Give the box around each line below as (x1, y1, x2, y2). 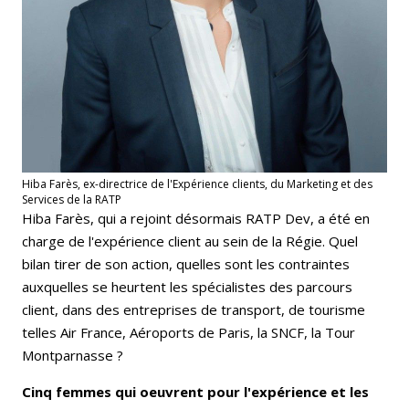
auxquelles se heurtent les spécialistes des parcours (22, 277, 352, 296)
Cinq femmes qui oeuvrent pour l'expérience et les (22, 382, 369, 401)
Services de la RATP (22, 191, 121, 207)
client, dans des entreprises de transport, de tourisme (22, 299, 365, 319)
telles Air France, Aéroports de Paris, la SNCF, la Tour (22, 322, 355, 341)
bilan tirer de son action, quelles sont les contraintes (22, 254, 350, 273)
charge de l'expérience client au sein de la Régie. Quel (22, 231, 358, 250)
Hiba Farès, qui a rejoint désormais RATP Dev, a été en (22, 208, 370, 227)
